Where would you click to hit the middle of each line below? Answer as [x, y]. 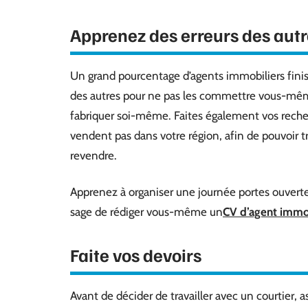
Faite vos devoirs [136, 254]
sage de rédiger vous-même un [146, 211]
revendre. [93, 155]
